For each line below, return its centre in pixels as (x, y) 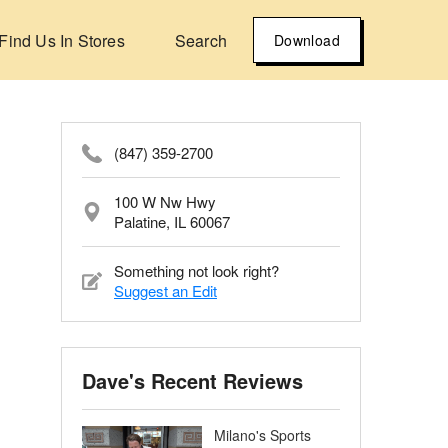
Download (306, 40)
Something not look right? (196, 270)
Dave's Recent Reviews (192, 380)
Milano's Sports (262, 435)
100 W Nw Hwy (165, 201)
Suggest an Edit (165, 290)
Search (201, 40)
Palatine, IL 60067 (172, 221)
